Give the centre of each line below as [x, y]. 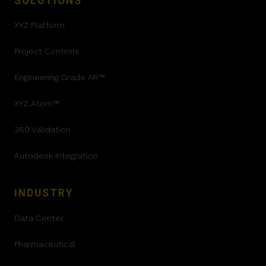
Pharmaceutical [45, 244]
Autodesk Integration [56, 156]
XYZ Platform [39, 25]
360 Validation [42, 130]
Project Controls [47, 51]
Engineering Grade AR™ [60, 77]
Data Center [39, 218]
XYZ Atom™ [37, 104]
